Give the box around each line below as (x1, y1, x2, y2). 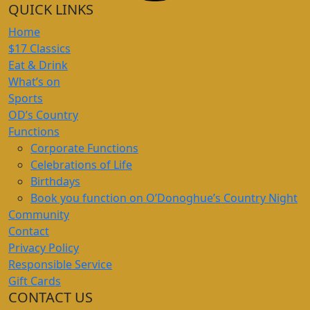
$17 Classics (8, 40, 71, 56)
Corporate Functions (30, 140, 138, 156)
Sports (8, 90, 43, 106)
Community (8, 206, 69, 222)
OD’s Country (8, 107, 78, 122)
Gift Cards (8, 273, 61, 289)
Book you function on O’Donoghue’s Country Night (30, 190, 298, 206)
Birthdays (30, 173, 80, 189)
